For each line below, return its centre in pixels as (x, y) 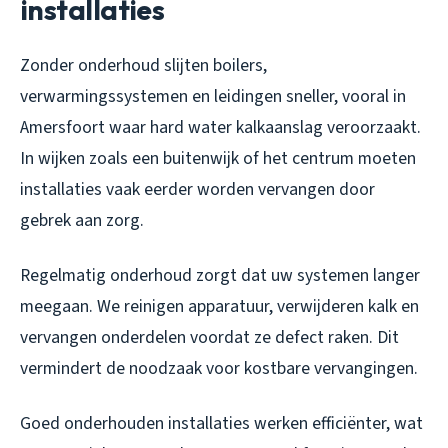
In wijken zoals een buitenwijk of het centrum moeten (218, 159)
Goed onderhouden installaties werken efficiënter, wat (221, 424)
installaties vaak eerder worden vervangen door (197, 190)
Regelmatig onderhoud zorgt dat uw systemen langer (220, 276)
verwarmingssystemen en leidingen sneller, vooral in (213, 97)
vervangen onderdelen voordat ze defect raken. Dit (209, 338)
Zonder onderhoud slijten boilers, (143, 66)
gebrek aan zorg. (82, 221)
